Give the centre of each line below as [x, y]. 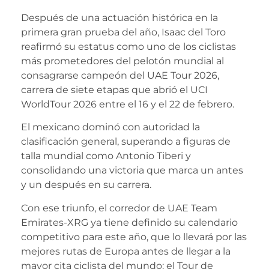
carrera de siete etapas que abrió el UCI [114, 90]
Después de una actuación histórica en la [119, 18]
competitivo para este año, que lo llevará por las [134, 237]
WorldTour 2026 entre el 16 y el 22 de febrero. [129, 104]
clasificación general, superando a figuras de [126, 142]
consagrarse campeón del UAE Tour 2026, [120, 75]
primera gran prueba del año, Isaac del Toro [123, 32]
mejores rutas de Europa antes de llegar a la [126, 251]
